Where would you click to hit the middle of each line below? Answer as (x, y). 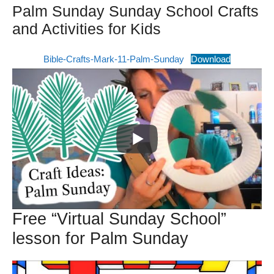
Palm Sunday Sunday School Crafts (135, 11)
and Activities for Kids (87, 29)
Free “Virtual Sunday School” (119, 219)
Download (211, 59)
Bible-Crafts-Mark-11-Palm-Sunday (113, 59)
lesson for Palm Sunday (100, 238)
